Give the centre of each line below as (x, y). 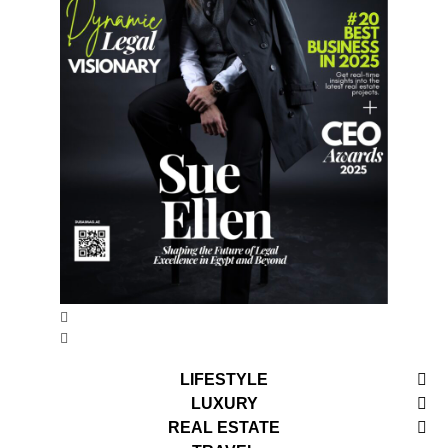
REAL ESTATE (224, 428)
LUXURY (224, 404)
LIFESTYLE (224, 380)
